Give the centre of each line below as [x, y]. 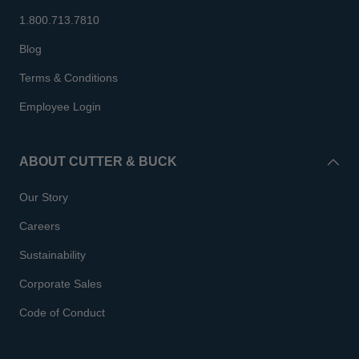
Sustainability [52, 254]
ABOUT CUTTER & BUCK [98, 161]
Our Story [44, 197]
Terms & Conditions [69, 77]
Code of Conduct [62, 312]
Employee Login [60, 106]
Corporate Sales [61, 283]
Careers [40, 226]
